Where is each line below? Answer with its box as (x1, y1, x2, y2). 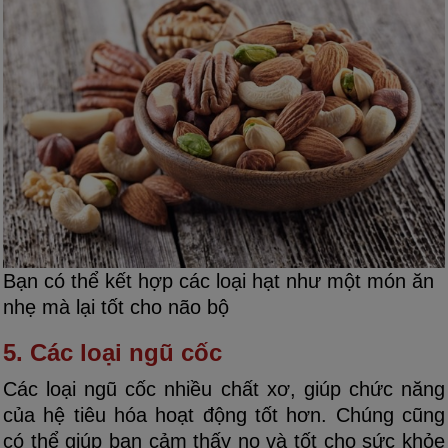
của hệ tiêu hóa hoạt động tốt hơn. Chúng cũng (3, 404, 445, 427)
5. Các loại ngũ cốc (3, 339, 222, 367)
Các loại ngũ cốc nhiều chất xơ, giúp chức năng (3, 378, 445, 401)
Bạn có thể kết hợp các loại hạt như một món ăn (3, 270, 434, 293)
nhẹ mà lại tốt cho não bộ (3, 296, 229, 319)
